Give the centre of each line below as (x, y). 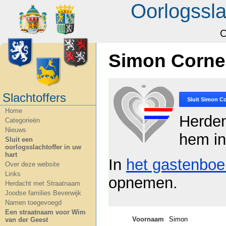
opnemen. (143, 183)
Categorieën (22, 120)
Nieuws (16, 130)
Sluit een (19, 139)
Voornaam (148, 219)
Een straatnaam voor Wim (45, 212)
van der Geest (26, 220)
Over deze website (32, 164)
